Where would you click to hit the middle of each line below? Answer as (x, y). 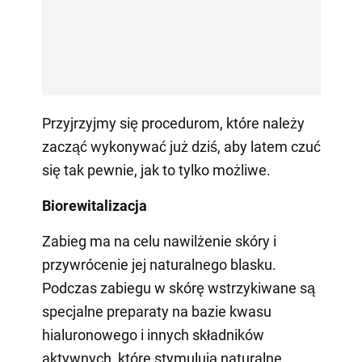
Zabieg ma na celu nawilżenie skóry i (159, 242)
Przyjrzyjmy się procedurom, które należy (173, 124)
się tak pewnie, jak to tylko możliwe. (156, 170)
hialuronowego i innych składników (153, 335)
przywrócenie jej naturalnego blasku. (159, 265)
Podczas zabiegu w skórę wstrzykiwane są (178, 288)
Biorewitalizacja (94, 206)
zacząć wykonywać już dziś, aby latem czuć (181, 147)
